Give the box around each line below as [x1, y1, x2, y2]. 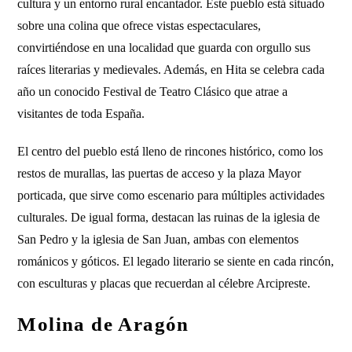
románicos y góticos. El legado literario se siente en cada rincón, [17, 255, 335, 268]
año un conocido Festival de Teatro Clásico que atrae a [17, 85, 288, 98]
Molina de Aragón [17, 313, 189, 335]
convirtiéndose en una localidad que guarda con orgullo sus [17, 41, 311, 54]
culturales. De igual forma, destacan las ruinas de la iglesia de [17, 211, 321, 224]
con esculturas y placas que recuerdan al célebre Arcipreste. [17, 277, 311, 290]
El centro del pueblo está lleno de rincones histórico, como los [17, 145, 324, 158]
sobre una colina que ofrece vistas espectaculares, [17, 19, 262, 32]
